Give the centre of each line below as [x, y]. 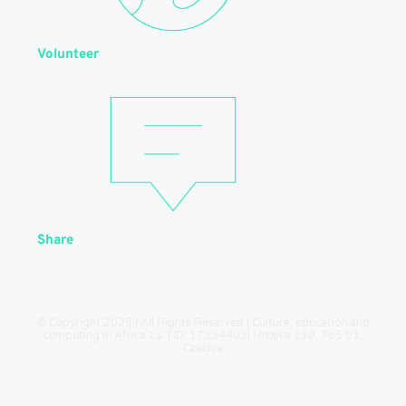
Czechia [203, 348]
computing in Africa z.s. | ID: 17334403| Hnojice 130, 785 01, [203, 335]
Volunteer [68, 55]
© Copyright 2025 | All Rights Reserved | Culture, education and [203, 323]
